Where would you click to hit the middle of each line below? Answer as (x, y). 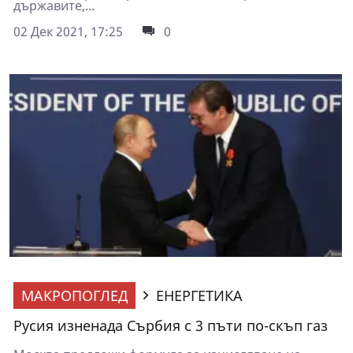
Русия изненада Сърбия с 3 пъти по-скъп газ (171, 326)
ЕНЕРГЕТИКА (199, 296)
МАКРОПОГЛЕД (74, 296)
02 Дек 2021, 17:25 (68, 32)
